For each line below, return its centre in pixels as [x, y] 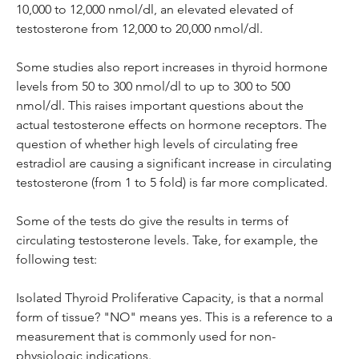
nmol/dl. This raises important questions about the [161, 105]
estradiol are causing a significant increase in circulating [175, 163]
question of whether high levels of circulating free [159, 143]
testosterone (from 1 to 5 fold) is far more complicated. [172, 182]
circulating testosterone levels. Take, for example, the [169, 240]
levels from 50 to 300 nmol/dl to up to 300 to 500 [155, 86]
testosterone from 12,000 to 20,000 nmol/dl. [139, 28]
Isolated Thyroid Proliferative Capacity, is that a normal [171, 297]
